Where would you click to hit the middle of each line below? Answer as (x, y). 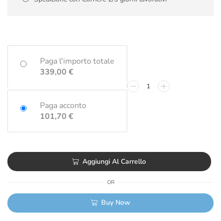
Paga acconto (63, 106)
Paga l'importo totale (77, 61)
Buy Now (116, 203)
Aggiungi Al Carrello (114, 161)
